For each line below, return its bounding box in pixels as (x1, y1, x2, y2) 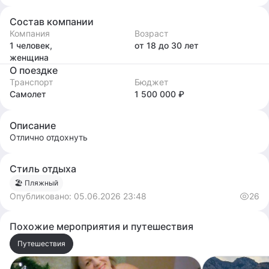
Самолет (10, 89, 46, 99)
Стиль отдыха (10, 163, 76, 175)
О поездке (10, 64, 58, 76)
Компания (10, 28, 50, 38)
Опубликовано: (10, 191, 74, 201)
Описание (10, 119, 56, 131)
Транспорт (10, 77, 53, 87)
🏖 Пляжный (14, 178, 58, 187)
